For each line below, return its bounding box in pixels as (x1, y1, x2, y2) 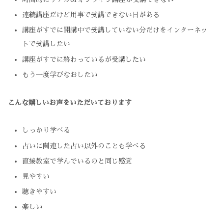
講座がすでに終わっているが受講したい (22, 55, 146, 63)
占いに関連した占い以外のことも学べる (22, 142, 146, 149)
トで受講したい (22, 40, 71, 48)
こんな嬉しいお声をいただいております (8, 99, 132, 106)
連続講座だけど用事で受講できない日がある (22, 11, 160, 19)
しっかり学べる (22, 127, 71, 134)
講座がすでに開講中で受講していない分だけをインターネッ (22, 27, 208, 34)
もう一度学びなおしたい (22, 71, 98, 78)
